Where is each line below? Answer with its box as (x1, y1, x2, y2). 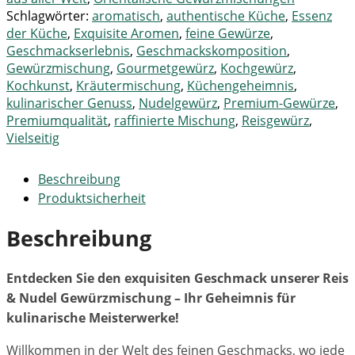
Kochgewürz (220, 59, 293, 78)
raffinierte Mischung (114, 112, 235, 130)
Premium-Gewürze (223, 94, 335, 113)
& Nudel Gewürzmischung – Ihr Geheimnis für (6, 289, 296, 307)
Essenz (292, 7, 332, 25)
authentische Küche (166, 7, 285, 25)
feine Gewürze (185, 25, 270, 43)
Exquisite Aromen (74, 25, 179, 43)
